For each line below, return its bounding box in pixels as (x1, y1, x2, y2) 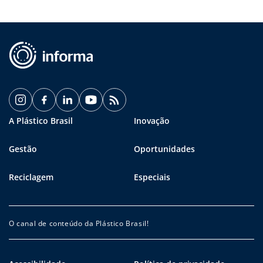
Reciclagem (9, 171, 53, 183)
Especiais (134, 171, 170, 183)
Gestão (9, 143, 37, 154)
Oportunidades (134, 143, 195, 154)
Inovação (134, 114, 170, 126)
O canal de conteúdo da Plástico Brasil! (9, 218, 149, 228)
